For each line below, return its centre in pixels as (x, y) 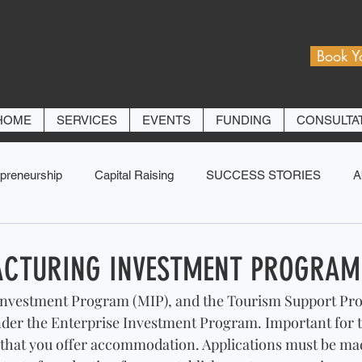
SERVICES (87, 120)
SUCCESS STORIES (263, 175)
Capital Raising (134, 175)
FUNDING (244, 120)
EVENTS (166, 120)
